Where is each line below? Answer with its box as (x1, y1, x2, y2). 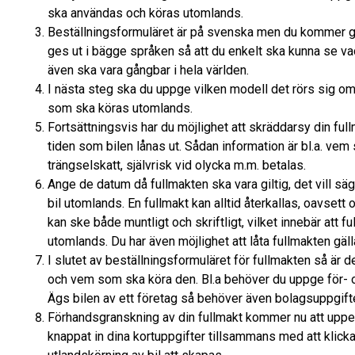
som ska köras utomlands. (48, 101, 193, 116)
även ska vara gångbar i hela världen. (48, 63, 249, 78)
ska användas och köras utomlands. (48, 6, 243, 21)
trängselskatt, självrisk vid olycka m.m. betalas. (48, 158, 306, 174)
